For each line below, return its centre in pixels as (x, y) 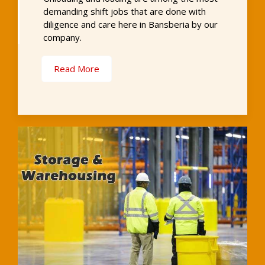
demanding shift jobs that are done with (125, 11)
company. (62, 37)
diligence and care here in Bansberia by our (130, 24)
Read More (77, 68)
